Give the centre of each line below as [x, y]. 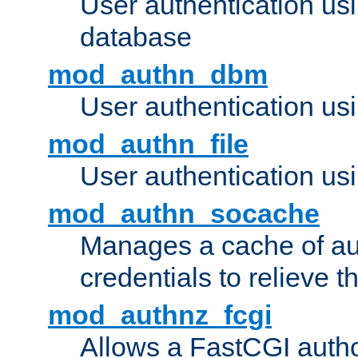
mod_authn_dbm [158, 75]
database [136, 37]
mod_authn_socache [184, 214]
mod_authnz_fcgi [160, 315]
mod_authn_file [148, 144]
